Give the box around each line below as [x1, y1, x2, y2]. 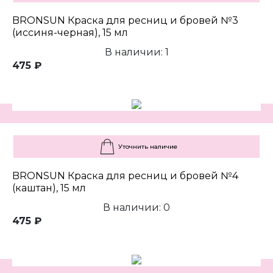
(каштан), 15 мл [12, 182, 86, 194]
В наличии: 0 [103, 202, 170, 214]
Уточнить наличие [118, 143, 177, 151]
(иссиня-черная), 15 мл [12, 27, 128, 39]
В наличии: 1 [104, 46, 169, 58]
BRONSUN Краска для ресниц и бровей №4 [12, 170, 238, 182]
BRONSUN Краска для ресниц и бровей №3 [12, 15, 238, 27]
